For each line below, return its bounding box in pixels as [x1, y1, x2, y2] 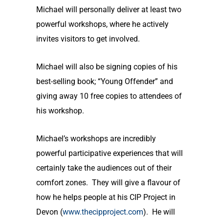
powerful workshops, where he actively [36, 20, 169, 29]
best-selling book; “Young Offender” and [36, 77, 173, 87]
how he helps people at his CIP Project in [36, 193, 175, 202]
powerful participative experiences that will [36, 149, 183, 158]
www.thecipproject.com [62, 207, 143, 217]
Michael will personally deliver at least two [36, 5, 181, 15]
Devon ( [36, 207, 63, 217]
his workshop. [36, 106, 84, 116]
